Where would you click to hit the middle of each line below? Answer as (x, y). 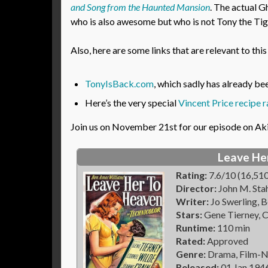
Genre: (191, 254)
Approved (227, 241)
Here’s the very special (132, 103)
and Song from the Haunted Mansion (140, 7)
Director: (196, 188)
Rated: (191, 241)
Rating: (191, 175)
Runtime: (196, 228)
